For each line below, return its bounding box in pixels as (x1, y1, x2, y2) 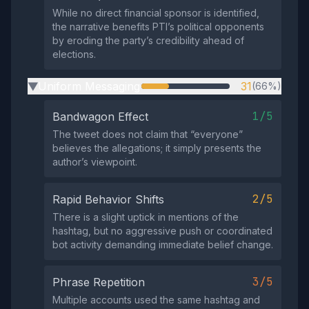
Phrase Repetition (52, 275, 145, 289)
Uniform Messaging (38, 79, 140, 93)
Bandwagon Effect (52, 110, 148, 123)
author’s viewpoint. (52, 156, 137, 168)
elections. (52, 48, 96, 60)
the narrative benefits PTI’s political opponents (52, 21, 264, 32)
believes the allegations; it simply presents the (52, 142, 261, 154)
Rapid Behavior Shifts (52, 192, 164, 206)
